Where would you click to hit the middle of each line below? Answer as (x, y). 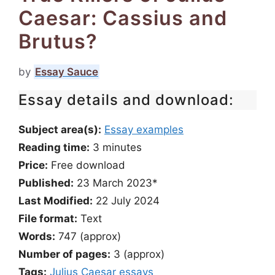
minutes (122, 147)
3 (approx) (137, 254)
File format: (48, 219)
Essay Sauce (67, 72)
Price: (33, 165)
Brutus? (58, 41)
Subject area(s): (60, 130)
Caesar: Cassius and (123, 18)
